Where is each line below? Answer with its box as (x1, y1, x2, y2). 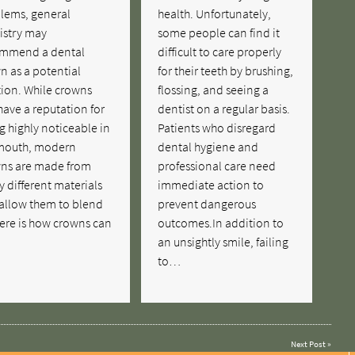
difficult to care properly (158, 43, 282, 59)
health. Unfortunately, (158, 5, 272, 21)
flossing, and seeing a (158, 81, 269, 97)
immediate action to (158, 176, 265, 193)
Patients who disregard (158, 119, 277, 136)
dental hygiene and (158, 138, 259, 155)
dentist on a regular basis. (158, 100, 291, 116)
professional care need (158, 157, 277, 174)
